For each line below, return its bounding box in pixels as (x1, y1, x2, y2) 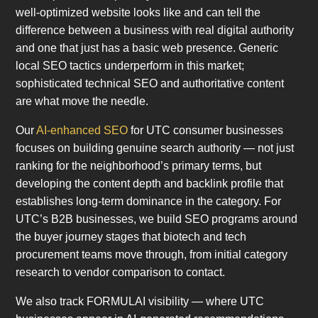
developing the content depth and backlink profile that (16, 177, 284, 190)
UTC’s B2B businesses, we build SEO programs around (16, 213, 298, 226)
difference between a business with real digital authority (16, 24, 295, 37)
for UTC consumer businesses (128, 124, 284, 137)
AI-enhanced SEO (36, 124, 128, 137)
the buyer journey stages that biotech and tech (16, 231, 247, 243)
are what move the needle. (16, 95, 149, 108)
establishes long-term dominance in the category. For (16, 195, 282, 208)
